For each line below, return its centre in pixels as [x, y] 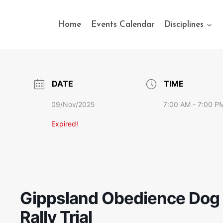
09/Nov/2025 [73, 104]
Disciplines [184, 24]
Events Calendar [122, 24]
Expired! [64, 124]
